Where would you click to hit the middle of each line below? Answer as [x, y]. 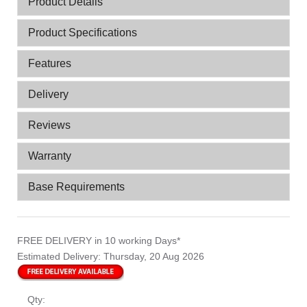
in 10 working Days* [137, 241]
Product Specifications [83, 33]
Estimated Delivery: [60, 256]
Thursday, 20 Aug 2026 [154, 256]
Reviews [49, 125]
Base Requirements [76, 187]
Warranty [50, 156]
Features [50, 63]
